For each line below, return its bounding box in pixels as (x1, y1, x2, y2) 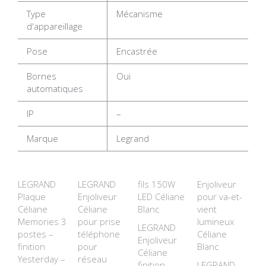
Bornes (27, 70, 56, 82)
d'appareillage (27, 20, 83, 32)
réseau (77, 253, 107, 265)
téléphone (77, 228, 120, 240)
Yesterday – (18, 253, 65, 265)
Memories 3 (18, 216, 66, 227)
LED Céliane (137, 191, 185, 202)
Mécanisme (116, 8, 163, 20)
